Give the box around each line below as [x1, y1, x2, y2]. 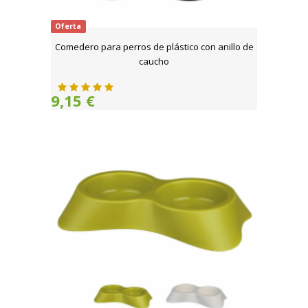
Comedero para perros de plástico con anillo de [54, 41, 254, 54]
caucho [139, 55, 169, 68]
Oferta [55, 21, 82, 32]
